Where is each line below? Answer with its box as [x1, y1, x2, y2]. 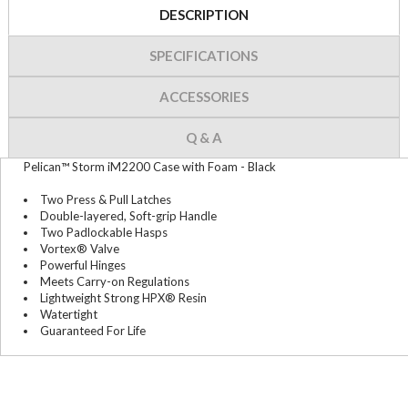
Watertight [40, 307, 97, 322]
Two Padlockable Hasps [40, 225, 168, 240]
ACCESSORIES [158, 88, 249, 106]
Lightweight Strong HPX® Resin [40, 291, 207, 306]
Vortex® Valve [40, 241, 119, 257]
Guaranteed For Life [40, 323, 146, 339]
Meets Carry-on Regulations [40, 274, 189, 290]
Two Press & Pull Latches [40, 192, 171, 208]
